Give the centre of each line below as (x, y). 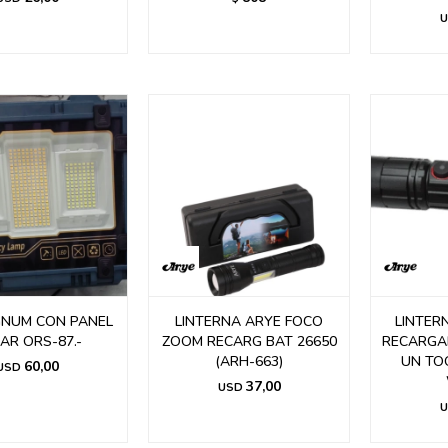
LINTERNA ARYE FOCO (249, 321)
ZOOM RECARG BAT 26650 (249, 341)
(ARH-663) (249, 361)
